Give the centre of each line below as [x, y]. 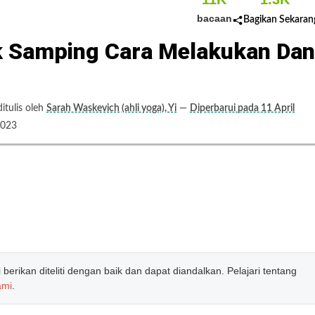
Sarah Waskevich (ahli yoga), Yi [111, 108]
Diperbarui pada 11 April [242, 108]
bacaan [214, 18]
